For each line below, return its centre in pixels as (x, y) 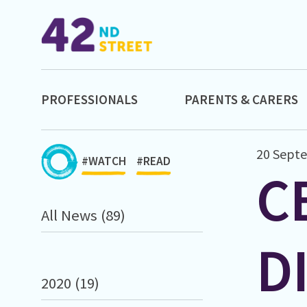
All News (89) (83, 215)
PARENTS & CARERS (241, 99)
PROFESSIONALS (89, 99)
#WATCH (104, 161)
